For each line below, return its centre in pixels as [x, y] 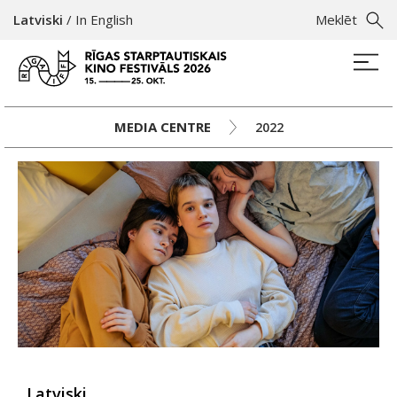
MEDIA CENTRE [162, 127]
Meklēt [336, 19]
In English [104, 19]
